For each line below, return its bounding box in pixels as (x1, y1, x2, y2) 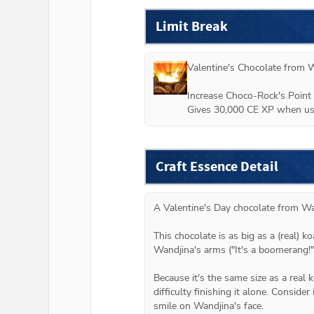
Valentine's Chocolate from (187, 61, 308, 75)
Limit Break (156, 17, 228, 36)
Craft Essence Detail (156, 157, 278, 177)
